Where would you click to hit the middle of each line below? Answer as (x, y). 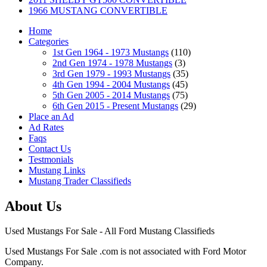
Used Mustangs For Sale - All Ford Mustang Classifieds (110, 231)
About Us (33, 206)
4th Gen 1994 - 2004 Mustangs (111, 84)
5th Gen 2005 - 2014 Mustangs (111, 95)
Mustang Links (57, 170)
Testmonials (51, 159)
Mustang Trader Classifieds (80, 181)
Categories (49, 41)
